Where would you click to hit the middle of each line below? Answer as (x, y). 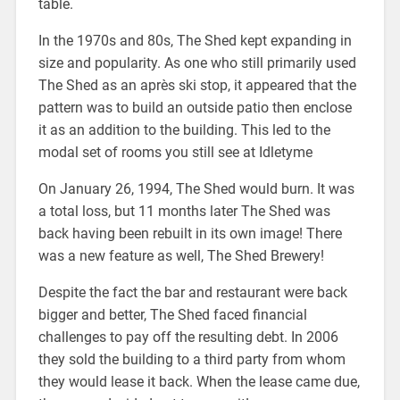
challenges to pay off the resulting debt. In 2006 (188, 337)
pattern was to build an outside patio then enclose (195, 108)
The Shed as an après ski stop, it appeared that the (197, 86)
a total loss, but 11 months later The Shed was (184, 212)
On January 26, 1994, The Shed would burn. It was (196, 189)
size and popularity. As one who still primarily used (197, 63)
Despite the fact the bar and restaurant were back (192, 293)
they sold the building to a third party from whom (192, 360)
